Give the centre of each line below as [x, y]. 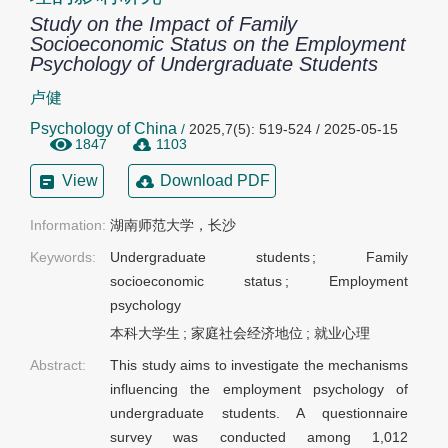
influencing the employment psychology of [259, 389]
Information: [68, 225]
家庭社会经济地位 [246, 333]
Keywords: [63, 257]
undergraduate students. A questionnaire [259, 413]
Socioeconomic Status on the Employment [218, 44]
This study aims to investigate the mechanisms [259, 365]
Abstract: [58, 365]
